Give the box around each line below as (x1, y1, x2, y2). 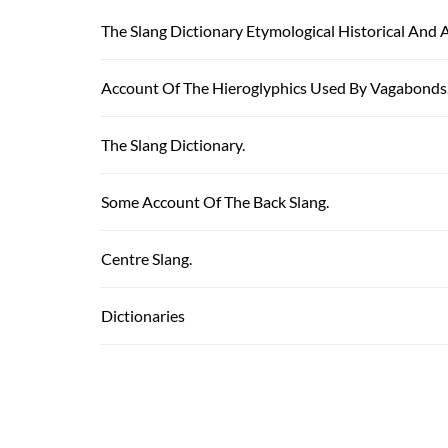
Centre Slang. (100, 249, 192, 269)
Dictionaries (100, 306, 185, 326)
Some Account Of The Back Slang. (100, 192, 329, 212)
